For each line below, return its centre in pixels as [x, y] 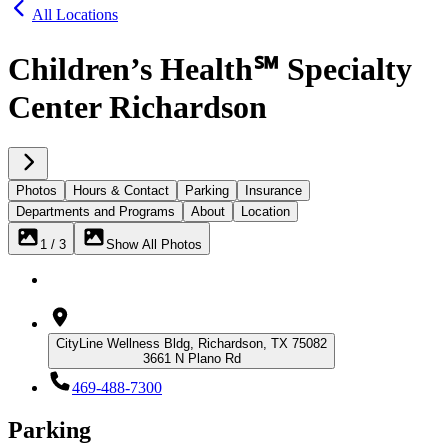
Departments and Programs [95, 212]
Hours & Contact [121, 191]
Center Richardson [137, 106]
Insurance [273, 191]
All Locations [75, 15]
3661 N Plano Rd [191, 359]
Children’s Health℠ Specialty [210, 68]
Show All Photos [154, 245]
